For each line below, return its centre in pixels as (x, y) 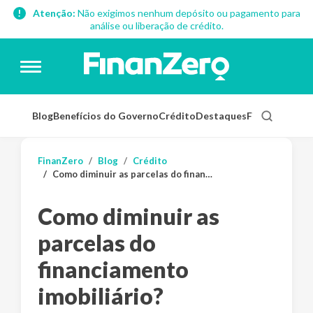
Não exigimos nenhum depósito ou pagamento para (188, 13)
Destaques (221, 116)
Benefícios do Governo (106, 116)
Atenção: (54, 13)
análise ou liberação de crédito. (156, 26)
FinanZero (60, 161)
